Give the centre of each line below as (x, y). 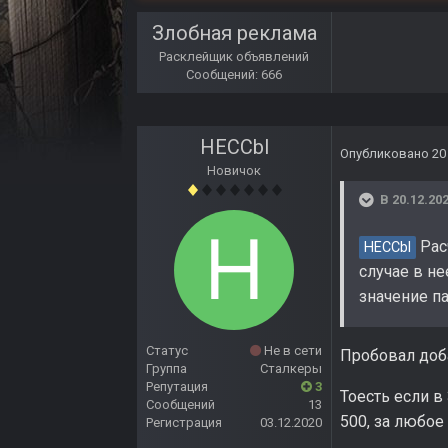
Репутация (177, 387)
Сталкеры (291, 369)
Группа (166, 369)
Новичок (234, 171)
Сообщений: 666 (234, 75)
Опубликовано (386, 154)
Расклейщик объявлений (234, 57)
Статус (167, 351)
